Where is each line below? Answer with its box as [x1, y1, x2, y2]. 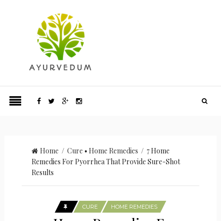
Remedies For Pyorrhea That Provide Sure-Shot [31, 157, 180, 166]
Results [31, 168, 54, 177]
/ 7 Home [138, 146, 170, 155]
